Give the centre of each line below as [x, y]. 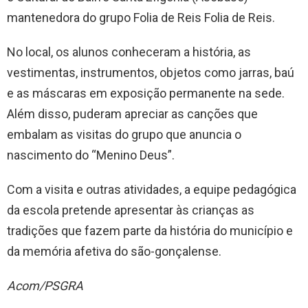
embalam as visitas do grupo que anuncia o [124, 135]
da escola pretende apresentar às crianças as [131, 210]
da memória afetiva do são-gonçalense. [114, 252]
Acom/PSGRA [45, 286]
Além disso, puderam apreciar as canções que [132, 114]
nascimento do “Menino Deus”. [96, 155]
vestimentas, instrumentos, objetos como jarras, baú [151, 73]
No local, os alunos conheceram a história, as [129, 52]
